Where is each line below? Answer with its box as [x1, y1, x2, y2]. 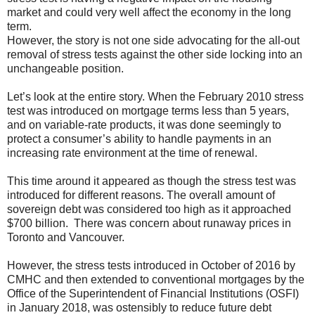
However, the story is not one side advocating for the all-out [7, 34, 300, 46]
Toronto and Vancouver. [7, 231, 124, 243]
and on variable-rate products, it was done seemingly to [7, 118, 281, 131]
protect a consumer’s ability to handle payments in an [7, 132, 271, 145]
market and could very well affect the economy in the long [7, 6, 291, 18]
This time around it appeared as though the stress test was [7, 174, 296, 187]
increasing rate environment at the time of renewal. [7, 146, 257, 159]
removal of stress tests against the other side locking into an [7, 48, 302, 60]
